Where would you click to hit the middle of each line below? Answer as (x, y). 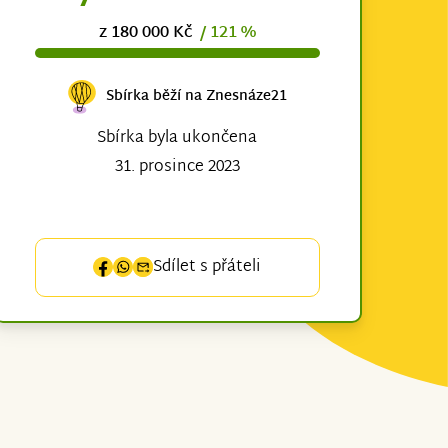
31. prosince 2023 (177, 167)
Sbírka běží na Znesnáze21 (196, 97)
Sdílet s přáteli (207, 267)
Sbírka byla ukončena (177, 138)
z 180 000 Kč (149, 33)
